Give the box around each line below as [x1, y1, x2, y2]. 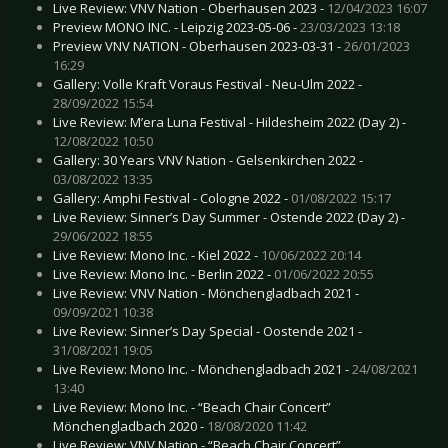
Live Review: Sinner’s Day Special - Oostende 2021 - [53, 321, 362, 340]
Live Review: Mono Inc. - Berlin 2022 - [53, 264, 274, 283]
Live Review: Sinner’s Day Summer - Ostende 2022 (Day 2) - [53, 207, 405, 226]
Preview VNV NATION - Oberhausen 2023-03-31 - [53, 36, 344, 55]
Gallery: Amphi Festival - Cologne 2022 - [53, 188, 291, 207]
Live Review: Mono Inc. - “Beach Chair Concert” [53, 397, 331, 416]
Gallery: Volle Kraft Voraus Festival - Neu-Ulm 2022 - [53, 74, 362, 93]
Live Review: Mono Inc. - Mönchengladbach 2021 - [53, 359, 352, 378]
